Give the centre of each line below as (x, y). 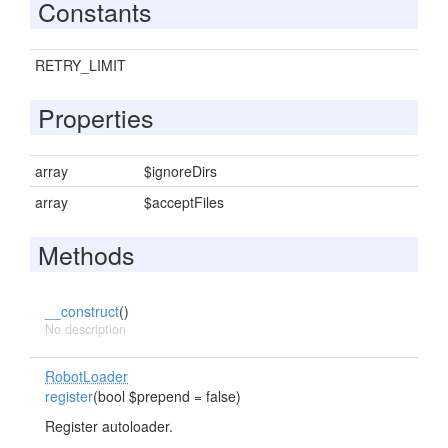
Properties (96, 117)
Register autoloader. (109, 426)
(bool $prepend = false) (167, 396)
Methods (86, 254)
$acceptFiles (184, 202)
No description (85, 329)
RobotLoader (86, 376)
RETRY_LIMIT (80, 65)
